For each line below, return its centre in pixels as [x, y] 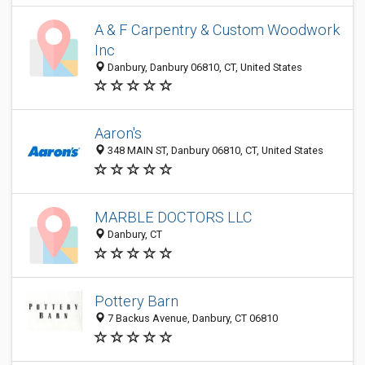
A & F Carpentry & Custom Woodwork [217, 30]
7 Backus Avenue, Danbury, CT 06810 [191, 319]
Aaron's [118, 134]
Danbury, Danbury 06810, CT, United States [204, 67]
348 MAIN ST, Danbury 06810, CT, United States [214, 151]
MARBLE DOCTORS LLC [174, 218]
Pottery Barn [136, 301]
